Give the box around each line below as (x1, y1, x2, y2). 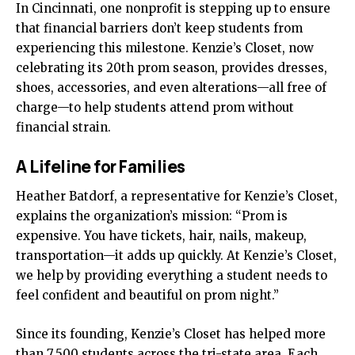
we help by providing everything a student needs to (16, 268, 327, 284)
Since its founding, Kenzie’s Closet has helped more (16, 326, 326, 342)
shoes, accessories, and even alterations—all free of (16, 80, 326, 96)
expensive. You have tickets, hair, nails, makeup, (16, 228, 307, 244)
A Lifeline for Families (16, 155, 185, 178)
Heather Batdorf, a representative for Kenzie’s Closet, (16, 189, 338, 204)
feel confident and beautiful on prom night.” (16, 288, 279, 303)
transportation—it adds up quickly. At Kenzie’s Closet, (16, 248, 337, 264)
